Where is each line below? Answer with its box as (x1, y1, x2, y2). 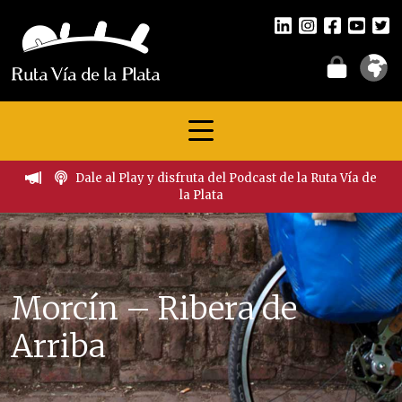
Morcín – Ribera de (11, 289, 297, 328)
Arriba (11, 327, 106, 366)
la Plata (179, 188, 223, 203)
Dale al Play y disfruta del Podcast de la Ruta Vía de (75, 170, 378, 186)
